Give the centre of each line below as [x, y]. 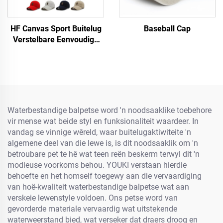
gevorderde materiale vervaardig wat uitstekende [92, 209]
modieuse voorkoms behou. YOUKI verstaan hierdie [97, 165]
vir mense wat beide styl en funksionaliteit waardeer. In [103, 121]
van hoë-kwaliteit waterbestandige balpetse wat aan [98, 187]
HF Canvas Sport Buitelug [56, 29]
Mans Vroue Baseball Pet [56, 51]
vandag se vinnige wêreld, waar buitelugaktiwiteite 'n [99, 132]
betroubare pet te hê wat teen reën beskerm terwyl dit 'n [104, 154]
